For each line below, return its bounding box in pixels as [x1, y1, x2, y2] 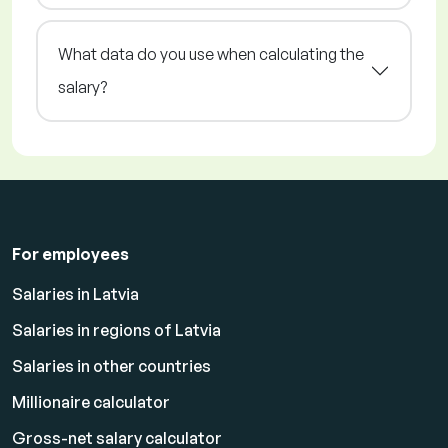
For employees [12, 244, 129, 265]
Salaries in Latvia [12, 284, 139, 305]
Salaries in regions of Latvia [12, 320, 221, 341]
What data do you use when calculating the [58, 44, 364, 65]
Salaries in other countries [12, 356, 211, 377]
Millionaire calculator [12, 392, 170, 413]
